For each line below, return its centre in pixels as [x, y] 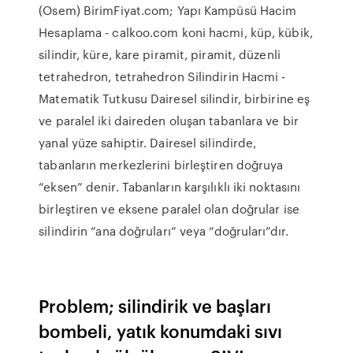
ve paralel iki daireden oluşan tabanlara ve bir [169, 121]
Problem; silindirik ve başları [155, 305]
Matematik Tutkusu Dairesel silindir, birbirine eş [175, 98]
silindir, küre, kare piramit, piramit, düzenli [160, 54]
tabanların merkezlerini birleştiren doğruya [161, 165]
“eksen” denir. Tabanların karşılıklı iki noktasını [170, 187]
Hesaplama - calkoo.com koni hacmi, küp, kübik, [176, 32]
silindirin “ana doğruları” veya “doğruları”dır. [163, 231]
